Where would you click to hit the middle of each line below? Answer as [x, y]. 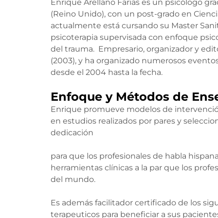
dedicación [72, 133]
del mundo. [73, 179]
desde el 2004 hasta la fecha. [107, 72]
